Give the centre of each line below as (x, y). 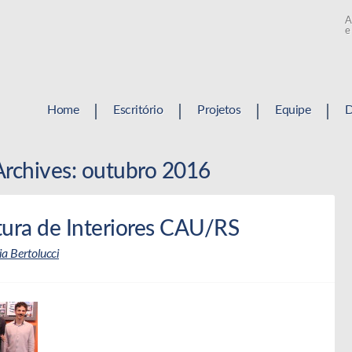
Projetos (219, 110)
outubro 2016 (143, 171)
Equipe (293, 110)
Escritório (138, 110)
